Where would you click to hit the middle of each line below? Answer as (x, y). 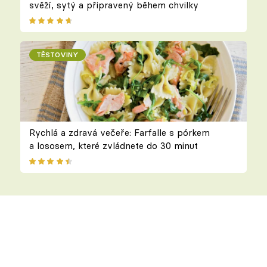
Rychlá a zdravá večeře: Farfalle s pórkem (119, 132)
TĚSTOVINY (58, 55)
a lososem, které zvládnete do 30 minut (113, 145)
